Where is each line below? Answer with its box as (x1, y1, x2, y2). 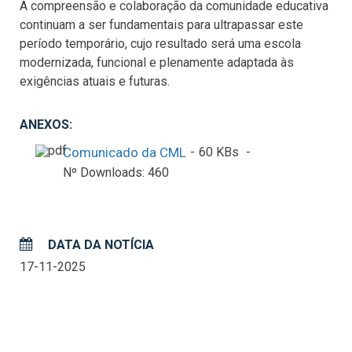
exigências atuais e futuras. (20, 73, 170, 89)
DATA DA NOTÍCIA (45, 236, 154, 252)
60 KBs (199, 145, 239, 160)
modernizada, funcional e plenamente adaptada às (20, 54, 294, 70)
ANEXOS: (20, 116, 72, 132)
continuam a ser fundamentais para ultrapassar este (20, 16, 303, 32)
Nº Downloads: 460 (63, 164, 169, 180)
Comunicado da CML (63, 144, 186, 160)
